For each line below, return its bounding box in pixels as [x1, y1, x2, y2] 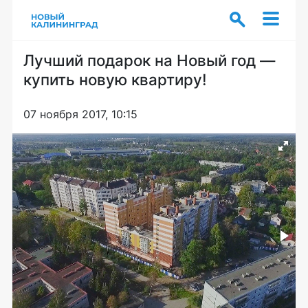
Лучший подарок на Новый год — [23, 51, 275, 69]
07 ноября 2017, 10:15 [23, 107, 137, 121]
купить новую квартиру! [23, 70, 207, 89]
